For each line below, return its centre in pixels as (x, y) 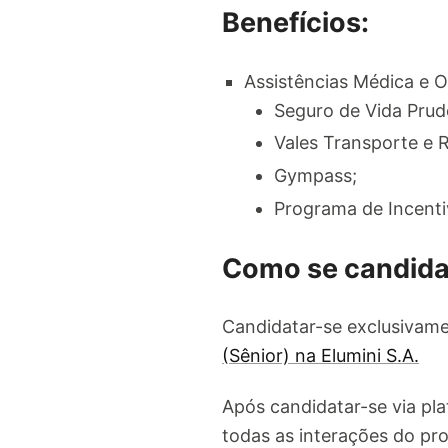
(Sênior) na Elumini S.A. (320, 355)
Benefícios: (295, 23)
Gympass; (315, 175)
